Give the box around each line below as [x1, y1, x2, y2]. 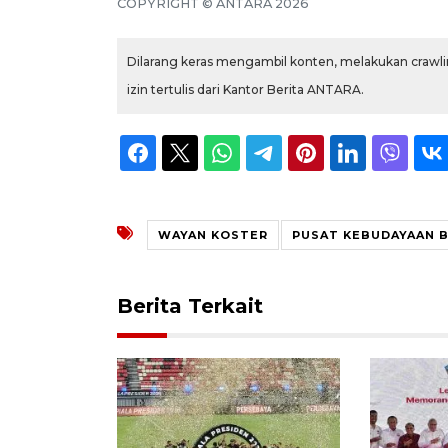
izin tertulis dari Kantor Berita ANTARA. [127, 81, 364, 97]
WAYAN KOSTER [158, 227, 268, 242]
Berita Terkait [117, 293, 263, 318]
